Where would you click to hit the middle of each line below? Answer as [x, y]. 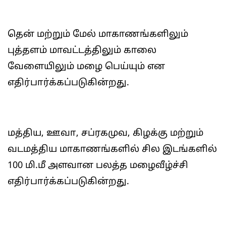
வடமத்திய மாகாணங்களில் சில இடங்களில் [112, 150]
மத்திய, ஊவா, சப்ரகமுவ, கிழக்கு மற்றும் [105, 133]
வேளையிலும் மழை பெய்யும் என [86, 67]
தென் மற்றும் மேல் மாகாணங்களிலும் [98, 35]
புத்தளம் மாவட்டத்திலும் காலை [82, 51]
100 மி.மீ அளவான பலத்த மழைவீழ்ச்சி [98, 166]
